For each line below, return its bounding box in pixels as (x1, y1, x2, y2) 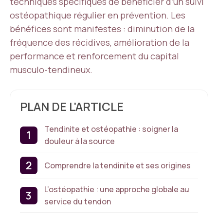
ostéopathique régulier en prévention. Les (10, 9, 185, 21)
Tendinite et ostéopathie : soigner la (44, 124, 178, 134)
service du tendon (44, 196, 111, 207)
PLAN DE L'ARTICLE (20, 98, 124, 114)
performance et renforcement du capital (10, 50, 179, 62)
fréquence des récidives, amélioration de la (10, 36, 189, 48)
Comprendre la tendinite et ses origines (44, 160, 191, 171)
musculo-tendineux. (10, 64, 92, 75)
